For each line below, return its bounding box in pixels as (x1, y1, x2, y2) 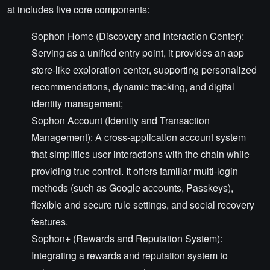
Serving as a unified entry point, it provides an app (31, 46, 244, 60)
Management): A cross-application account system (31, 130, 246, 144)
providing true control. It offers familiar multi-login (31, 164, 238, 178)
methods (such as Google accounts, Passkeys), (31, 181, 233, 195)
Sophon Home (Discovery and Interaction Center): (31, 29, 244, 43)
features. (31, 215, 68, 228)
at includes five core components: (7, 2, 149, 16)
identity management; (31, 96, 123, 110)
